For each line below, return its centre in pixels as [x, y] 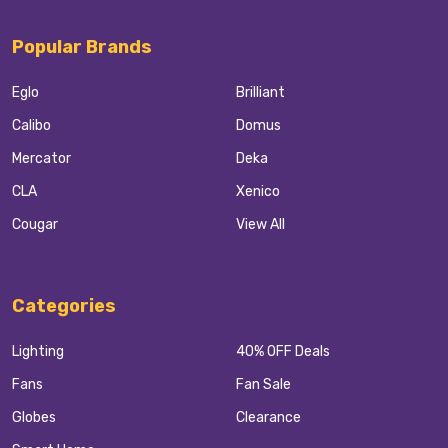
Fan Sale [263, 384]
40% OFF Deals [283, 351]
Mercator [41, 158]
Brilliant [260, 92]
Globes [34, 417]
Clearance [268, 417]
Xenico [258, 191]
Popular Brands [82, 46]
